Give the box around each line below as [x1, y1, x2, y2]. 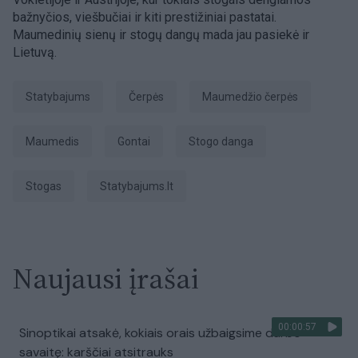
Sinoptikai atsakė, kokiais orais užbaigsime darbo [19, 324, 301, 341]
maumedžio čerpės [212, 90, 298, 103]
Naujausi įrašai [13, 259, 199, 298]
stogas [33, 180, 62, 193]
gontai [125, 135, 150, 148]
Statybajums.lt [107, 180, 173, 193]
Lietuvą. [13, 45, 57, 60]
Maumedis [35, 135, 79, 148]
